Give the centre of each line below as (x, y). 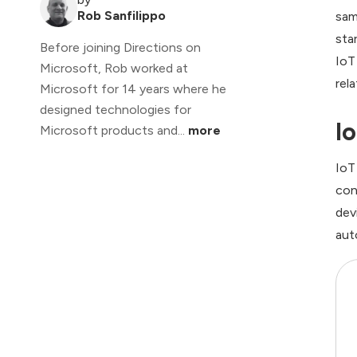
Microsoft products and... (114, 131)
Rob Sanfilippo (122, 16)
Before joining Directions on (120, 48)
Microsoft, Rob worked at (114, 69)
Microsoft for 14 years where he (133, 89)
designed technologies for (116, 110)
